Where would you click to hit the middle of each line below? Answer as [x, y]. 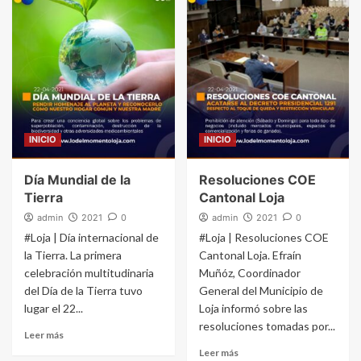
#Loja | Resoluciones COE [263, 238]
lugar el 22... [54, 309]
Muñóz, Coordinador [249, 273]
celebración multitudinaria [89, 273]
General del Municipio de [261, 291]
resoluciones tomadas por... [267, 326]
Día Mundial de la [77, 180]
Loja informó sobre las [253, 309]
